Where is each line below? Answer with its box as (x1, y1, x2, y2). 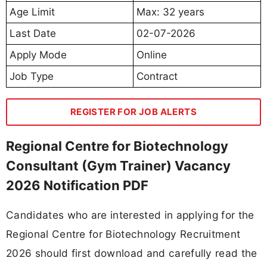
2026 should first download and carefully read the (6, 247, 257, 260)
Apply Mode (10, 48, 67, 61)
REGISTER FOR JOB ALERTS (70, 105, 197, 117)
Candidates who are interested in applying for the (6, 209, 254, 222)
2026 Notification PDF (6, 177, 148, 193)
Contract (136, 70, 178, 82)
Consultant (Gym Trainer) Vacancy (6, 157, 231, 173)
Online (136, 48, 167, 61)
